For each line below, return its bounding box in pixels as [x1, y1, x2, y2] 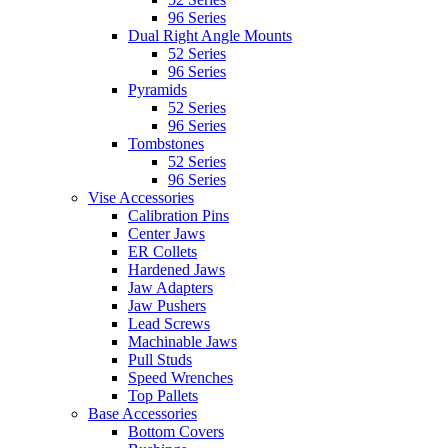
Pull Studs [128, 350, 192, 368]
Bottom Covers [128, 422, 224, 440]
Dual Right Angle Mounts [128, 26, 292, 44]
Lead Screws [128, 314, 210, 332]
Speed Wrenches [128, 368, 233, 386]
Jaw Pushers [128, 296, 206, 314]
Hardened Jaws [128, 260, 225, 278]
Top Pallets [128, 386, 198, 404]
